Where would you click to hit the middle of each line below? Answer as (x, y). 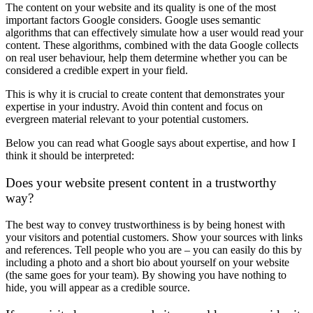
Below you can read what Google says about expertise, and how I (151, 143)
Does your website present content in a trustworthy (141, 182)
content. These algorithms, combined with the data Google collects (152, 45)
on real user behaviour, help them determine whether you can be (146, 57)
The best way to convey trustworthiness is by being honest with (145, 225)
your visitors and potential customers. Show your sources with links (154, 238)
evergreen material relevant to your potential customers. (127, 119)
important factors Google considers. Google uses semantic (133, 20)
